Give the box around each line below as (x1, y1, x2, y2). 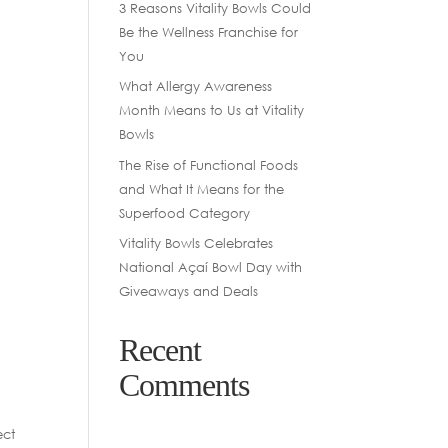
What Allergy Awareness (119, 78, 273, 94)
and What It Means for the (119, 180, 285, 197)
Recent (119, 332, 202, 368)
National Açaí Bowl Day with (119, 259, 303, 275)
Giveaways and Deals (119, 283, 259, 299)
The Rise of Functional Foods (119, 156, 299, 173)
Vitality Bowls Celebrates (119, 235, 274, 251)
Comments (119, 367, 250, 403)
